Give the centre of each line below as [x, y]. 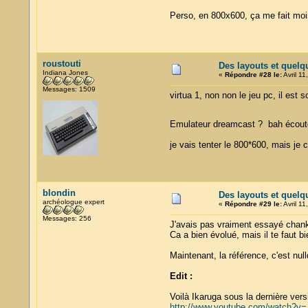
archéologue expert [73, 202]
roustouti [62, 64]
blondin [59, 193]
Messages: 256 [67, 218]
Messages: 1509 [69, 89]
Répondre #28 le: [253, 75]
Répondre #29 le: [253, 204]
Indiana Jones [65, 73]
